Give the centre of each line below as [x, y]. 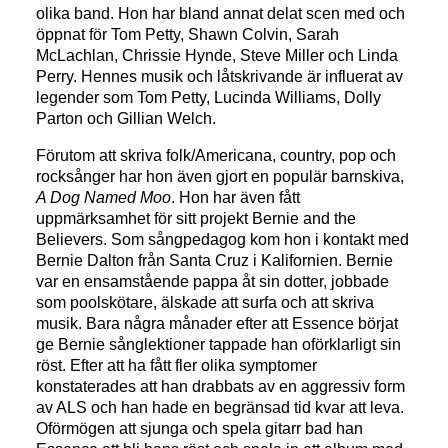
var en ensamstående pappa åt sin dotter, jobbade [213, 281]
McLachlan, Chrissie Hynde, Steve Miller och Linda [217, 55]
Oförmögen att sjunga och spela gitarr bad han [200, 428]
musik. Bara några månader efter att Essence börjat [217, 323]
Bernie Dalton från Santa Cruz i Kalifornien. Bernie [215, 260]
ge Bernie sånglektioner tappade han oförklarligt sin [219, 344]
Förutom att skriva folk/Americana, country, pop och [216, 155]
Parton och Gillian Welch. [126, 118]
